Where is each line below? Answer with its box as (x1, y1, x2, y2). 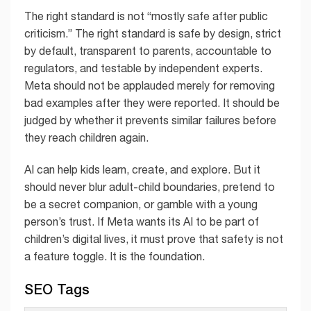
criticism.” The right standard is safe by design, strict (24, 27, 281, 40)
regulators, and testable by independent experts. (24, 62, 262, 75)
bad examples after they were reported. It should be (24, 96, 280, 110)
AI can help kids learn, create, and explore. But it (24, 162, 260, 176)
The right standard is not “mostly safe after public (24, 10, 268, 23)
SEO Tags (24, 280, 90, 297)
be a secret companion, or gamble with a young (24, 197, 258, 210)
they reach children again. (24, 131, 149, 144)
